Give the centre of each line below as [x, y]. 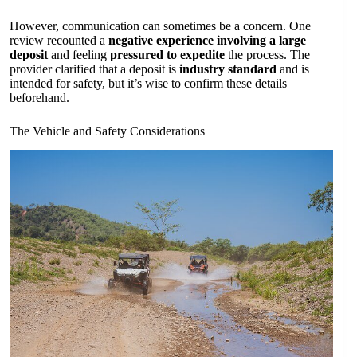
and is [293, 69]
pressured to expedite [167, 54]
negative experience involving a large [207, 40]
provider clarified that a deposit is [94, 69]
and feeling [79, 54]
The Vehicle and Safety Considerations [107, 131]
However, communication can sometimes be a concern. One [160, 25]
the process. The [267, 54]
